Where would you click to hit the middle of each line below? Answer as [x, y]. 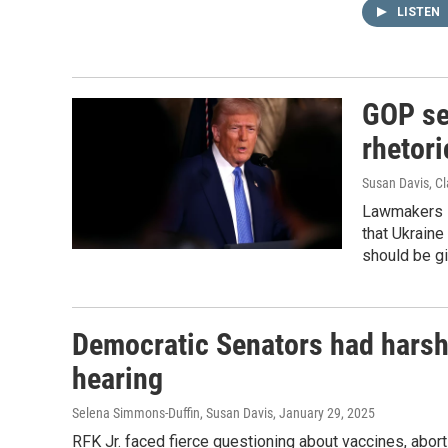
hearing [117, 379]
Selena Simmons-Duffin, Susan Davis [172, 413]
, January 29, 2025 [324, 413]
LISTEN [420, 12]
